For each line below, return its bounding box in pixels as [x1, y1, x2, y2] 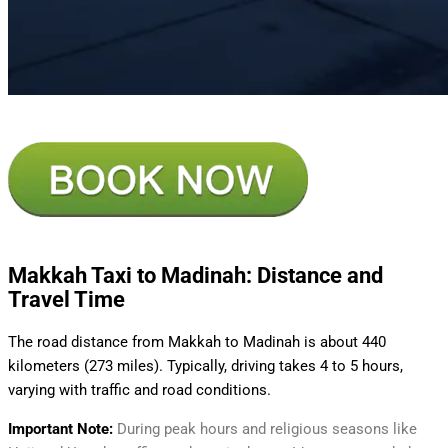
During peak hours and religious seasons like [117, 420, 417, 439]
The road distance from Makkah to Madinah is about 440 [8, 333, 386, 352]
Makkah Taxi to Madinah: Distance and [8, 263, 383, 289]
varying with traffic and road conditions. [8, 381, 295, 400]
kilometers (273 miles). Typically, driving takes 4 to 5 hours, [8, 357, 403, 376]
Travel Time [8, 287, 130, 313]
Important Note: [8, 420, 117, 439]
